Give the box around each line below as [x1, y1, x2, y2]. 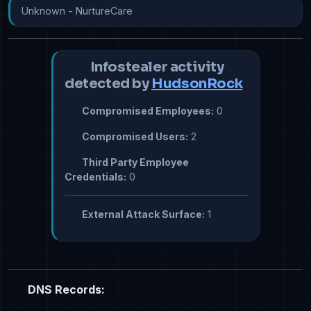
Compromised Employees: [79, 105, 214, 117]
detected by [65, 75, 152, 93]
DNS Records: [25, 283, 105, 297]
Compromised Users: [79, 131, 188, 143]
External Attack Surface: [79, 208, 205, 221]
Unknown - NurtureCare [22, 5, 133, 17]
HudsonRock [151, 75, 243, 93]
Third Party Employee [79, 156, 189, 169]
